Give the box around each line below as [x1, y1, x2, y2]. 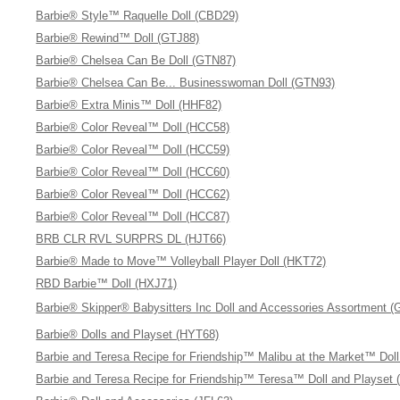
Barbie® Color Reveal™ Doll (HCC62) [36, 187, 230, 201]
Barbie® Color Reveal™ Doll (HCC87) [36, 210, 230, 223]
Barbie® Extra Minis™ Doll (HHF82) [36, 98, 222, 112]
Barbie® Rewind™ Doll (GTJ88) [36, 31, 200, 45]
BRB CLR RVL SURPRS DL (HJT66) [36, 232, 227, 246]
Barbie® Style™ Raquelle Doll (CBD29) [36, 9, 239, 22]
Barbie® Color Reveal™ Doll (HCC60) [36, 165, 230, 179]
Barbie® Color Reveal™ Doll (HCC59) [36, 143, 230, 156]
